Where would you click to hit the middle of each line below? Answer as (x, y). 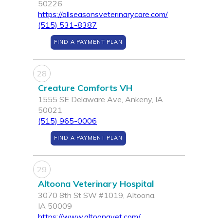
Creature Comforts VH (85, 88)
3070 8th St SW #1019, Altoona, (97, 195)
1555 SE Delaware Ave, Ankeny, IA (100, 100)
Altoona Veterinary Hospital (96, 184)
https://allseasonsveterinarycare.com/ (103, 14)
